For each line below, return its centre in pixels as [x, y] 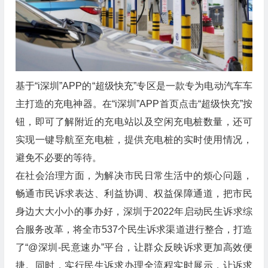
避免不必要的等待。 [58, 158]
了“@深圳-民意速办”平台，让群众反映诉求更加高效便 [134, 248]
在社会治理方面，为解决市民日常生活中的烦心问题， [134, 176]
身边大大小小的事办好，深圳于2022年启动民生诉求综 [134, 212]
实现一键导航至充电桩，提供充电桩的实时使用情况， [134, 140]
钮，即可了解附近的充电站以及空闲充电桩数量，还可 [134, 122]
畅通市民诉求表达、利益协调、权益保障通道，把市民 [134, 194]
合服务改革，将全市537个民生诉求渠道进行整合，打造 [134, 230]
